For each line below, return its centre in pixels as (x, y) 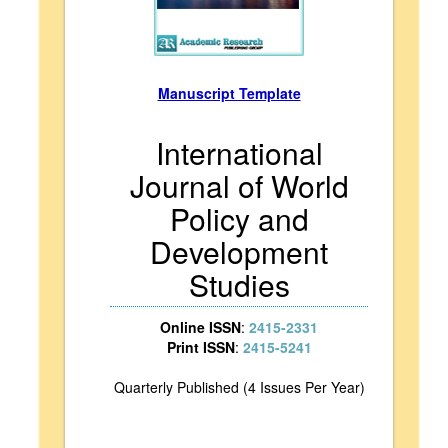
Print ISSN (200, 347)
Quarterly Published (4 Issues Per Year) (239, 387)
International (239, 152)
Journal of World (239, 185)
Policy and (239, 218)
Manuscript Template (229, 93)
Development (239, 251)
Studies (239, 284)
